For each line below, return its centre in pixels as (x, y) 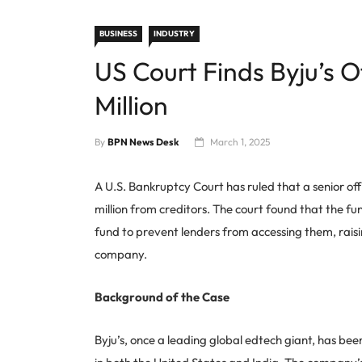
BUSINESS (118, 34)
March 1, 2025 (240, 142)
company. (121, 255)
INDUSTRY (174, 34)
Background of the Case (162, 297)
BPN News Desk (143, 142)
